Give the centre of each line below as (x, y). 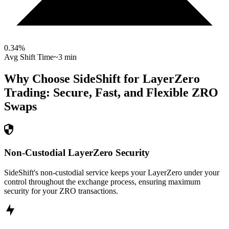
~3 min (65, 57)
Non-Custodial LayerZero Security (77, 152)
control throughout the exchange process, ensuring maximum (102, 181)
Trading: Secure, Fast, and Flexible (96, 93)
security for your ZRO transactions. (61, 191)
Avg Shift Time (29, 57)
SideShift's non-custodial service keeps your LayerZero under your (112, 172)
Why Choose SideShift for (73, 79)
